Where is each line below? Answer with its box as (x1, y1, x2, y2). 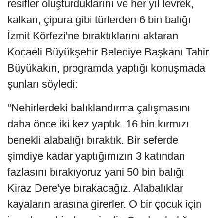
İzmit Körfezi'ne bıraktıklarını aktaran (7, 30, 178, 42)
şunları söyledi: (7, 78, 78, 91)
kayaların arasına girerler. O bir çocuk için (7, 198, 201, 211)
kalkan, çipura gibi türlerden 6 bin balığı (7, 14, 191, 26)
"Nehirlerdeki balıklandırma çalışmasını (7, 102, 190, 114)
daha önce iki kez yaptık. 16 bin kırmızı (7, 118, 189, 130)
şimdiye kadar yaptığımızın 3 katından (7, 150, 185, 163)
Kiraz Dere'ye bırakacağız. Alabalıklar (7, 182, 183, 195)
